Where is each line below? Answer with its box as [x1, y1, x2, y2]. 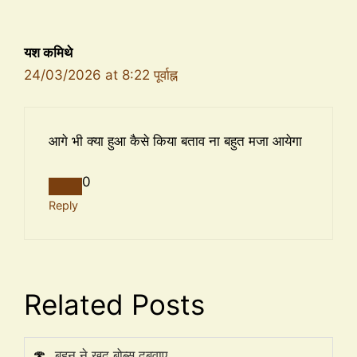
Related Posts [24, 287, 205, 321]
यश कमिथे [24, 44, 73, 61]
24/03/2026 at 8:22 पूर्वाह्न [24, 66, 178, 83]
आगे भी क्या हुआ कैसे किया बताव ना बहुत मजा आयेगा [49, 133, 302, 150]
